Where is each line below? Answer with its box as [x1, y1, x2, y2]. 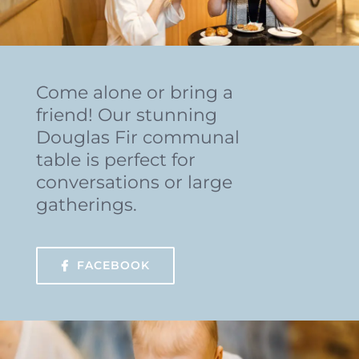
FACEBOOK [76, 258, 150, 273]
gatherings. [35, 194, 137, 216]
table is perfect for [35, 149, 196, 171]
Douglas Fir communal [35, 127, 240, 149]
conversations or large [35, 171, 232, 194]
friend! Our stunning [35, 104, 217, 127]
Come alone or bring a [35, 82, 233, 104]
